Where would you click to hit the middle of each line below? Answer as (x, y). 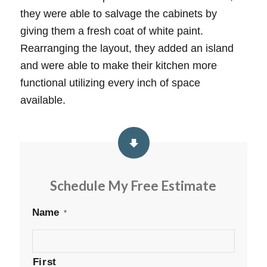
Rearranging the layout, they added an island (127, 49)
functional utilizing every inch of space (110, 83)
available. (43, 100)
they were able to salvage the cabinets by (118, 14)
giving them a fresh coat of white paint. (111, 31)
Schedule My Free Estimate (133, 185)
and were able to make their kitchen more (118, 66)
